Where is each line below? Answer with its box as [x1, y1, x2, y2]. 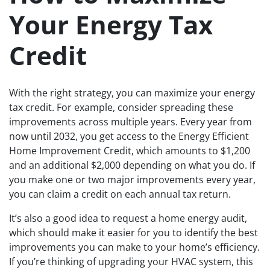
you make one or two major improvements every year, [9, 172, 256, 186]
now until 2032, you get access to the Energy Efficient [9, 129, 249, 143]
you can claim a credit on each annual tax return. [9, 187, 231, 201]
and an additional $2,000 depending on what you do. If [9, 158, 255, 172]
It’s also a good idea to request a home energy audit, [9, 211, 247, 225]
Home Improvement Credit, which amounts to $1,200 [9, 143, 250, 157]
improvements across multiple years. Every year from [9, 115, 252, 128]
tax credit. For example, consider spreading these [9, 100, 233, 114]
